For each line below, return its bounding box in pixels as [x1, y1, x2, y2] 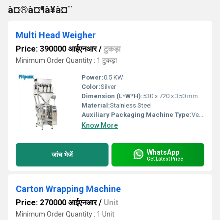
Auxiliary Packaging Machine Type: [82, 111, 192, 118]
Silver [101, 83, 116, 90]
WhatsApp [147, 148, 179, 156]
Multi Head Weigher [16, 30, 96, 40]
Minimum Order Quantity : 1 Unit [16, 210, 114, 218]
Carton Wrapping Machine [16, 184, 121, 194]
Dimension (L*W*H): [82, 92, 143, 100]
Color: [82, 83, 101, 90]
